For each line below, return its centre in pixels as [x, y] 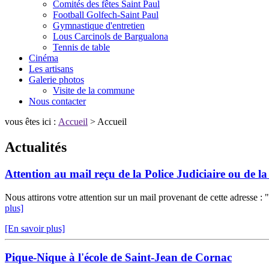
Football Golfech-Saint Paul [106, 15]
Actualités [36, 147]
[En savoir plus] [35, 228]
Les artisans [51, 69]
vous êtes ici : [32, 122]
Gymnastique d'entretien [99, 26]
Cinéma [44, 58]
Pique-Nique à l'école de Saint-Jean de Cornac [118, 258]
